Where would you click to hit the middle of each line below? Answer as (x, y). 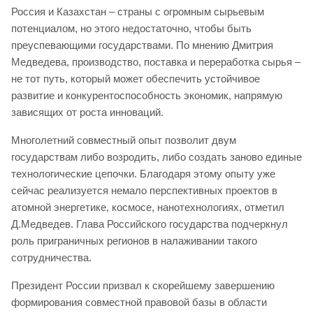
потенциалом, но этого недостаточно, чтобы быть (131, 29)
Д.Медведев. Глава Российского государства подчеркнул (150, 224)
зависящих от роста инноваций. (87, 112)
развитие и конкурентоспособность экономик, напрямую (147, 96)
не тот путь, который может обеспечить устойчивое (136, 79)
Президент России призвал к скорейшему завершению (143, 286)
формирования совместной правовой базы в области (139, 303)
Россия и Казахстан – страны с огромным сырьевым (138, 12)
